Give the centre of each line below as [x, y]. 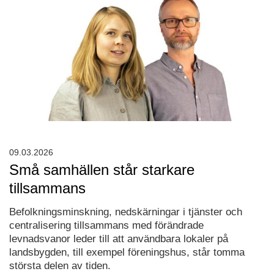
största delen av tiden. [60, 266]
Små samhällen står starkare [102, 170]
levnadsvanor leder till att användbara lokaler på [119, 239]
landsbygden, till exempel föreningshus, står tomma [127, 253]
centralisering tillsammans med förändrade [106, 226]
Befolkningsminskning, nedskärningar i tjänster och [126, 212]
